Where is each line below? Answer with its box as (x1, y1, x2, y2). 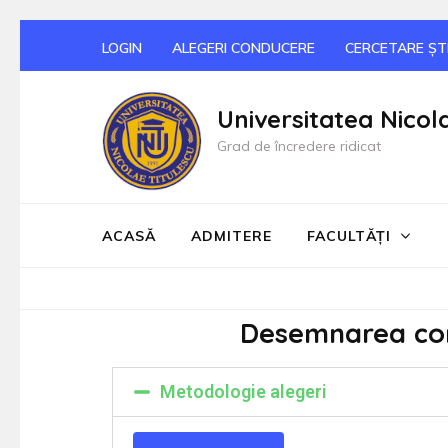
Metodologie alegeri (160, 381, 327, 402)
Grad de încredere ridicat (217, 137, 381, 155)
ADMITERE (191, 226, 272, 245)
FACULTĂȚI (307, 226, 391, 245)
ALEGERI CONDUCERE (172, 38, 315, 57)
